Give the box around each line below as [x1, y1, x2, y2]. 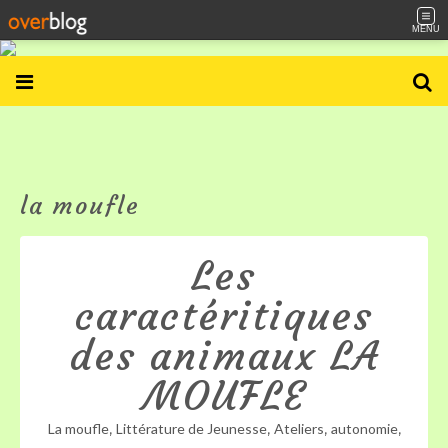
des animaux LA [68, 331, 380, 381]
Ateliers [273, 420, 324, 437]
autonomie [330, 420, 398, 437]
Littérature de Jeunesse [115, 420, 267, 437]
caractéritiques [75, 291, 373, 341]
